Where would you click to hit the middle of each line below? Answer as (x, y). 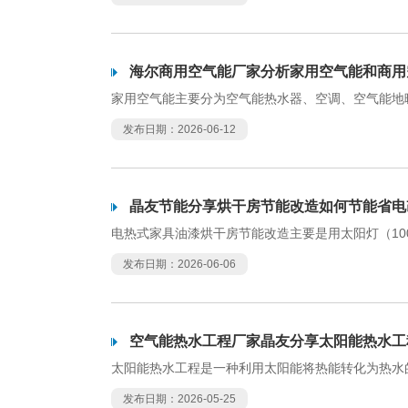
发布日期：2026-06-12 (179, 129)
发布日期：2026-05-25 (179, 399)
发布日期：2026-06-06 (179, 264)
